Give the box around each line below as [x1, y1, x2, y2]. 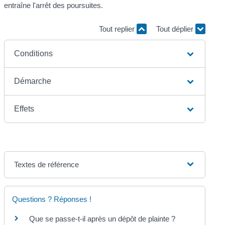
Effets [14, 104, 35, 113]
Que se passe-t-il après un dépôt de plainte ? [29, 214, 176, 223]
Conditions [14, 49, 53, 58]
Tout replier [98, 25, 137, 34]
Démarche [14, 76, 52, 85]
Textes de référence [14, 160, 79, 169]
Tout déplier [156, 25, 195, 34]
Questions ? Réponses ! [12, 194, 92, 203]
